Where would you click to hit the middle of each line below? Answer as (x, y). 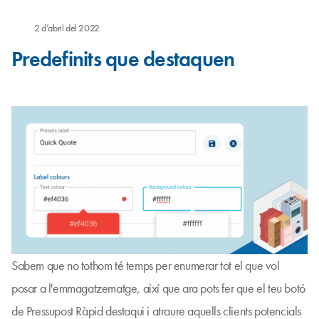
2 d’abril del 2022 (67, 28)
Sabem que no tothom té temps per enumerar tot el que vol (146, 265)
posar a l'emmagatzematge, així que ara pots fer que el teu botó (158, 288)
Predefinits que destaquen (123, 59)
